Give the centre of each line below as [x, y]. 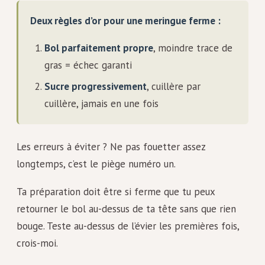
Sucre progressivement [95, 86]
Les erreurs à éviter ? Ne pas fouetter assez [111, 146]
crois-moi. [37, 243]
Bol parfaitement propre [98, 48]
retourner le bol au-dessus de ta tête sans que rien [126, 209]
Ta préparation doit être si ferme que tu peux [116, 192]
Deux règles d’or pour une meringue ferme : [125, 20]
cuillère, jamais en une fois [101, 103]
